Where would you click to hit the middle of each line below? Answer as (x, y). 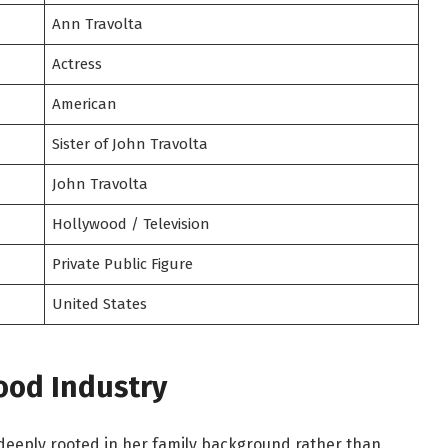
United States (100, 304)
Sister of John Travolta (130, 144)
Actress (77, 64)
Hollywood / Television (131, 224)
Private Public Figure (123, 264)
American (85, 104)
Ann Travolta (98, 24)
